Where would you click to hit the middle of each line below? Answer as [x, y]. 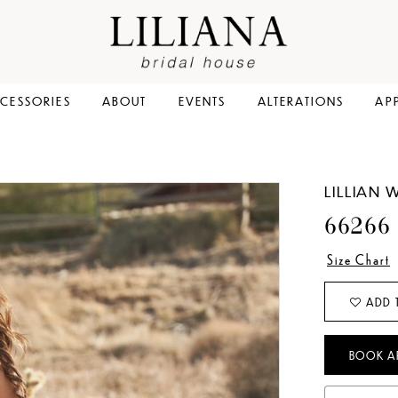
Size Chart [358, 260]
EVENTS [202, 101]
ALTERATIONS [301, 101]
